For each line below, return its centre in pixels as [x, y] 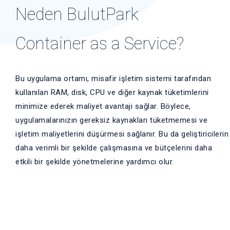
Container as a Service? [100, 43]
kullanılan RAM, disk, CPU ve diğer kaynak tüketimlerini [112, 92]
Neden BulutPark [77, 14]
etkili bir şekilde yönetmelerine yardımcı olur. [95, 161]
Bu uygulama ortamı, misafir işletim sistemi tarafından [113, 78]
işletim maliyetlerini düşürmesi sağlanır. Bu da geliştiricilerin [122, 134]
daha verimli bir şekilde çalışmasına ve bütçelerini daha [114, 148]
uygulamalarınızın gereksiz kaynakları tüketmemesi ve [111, 120]
